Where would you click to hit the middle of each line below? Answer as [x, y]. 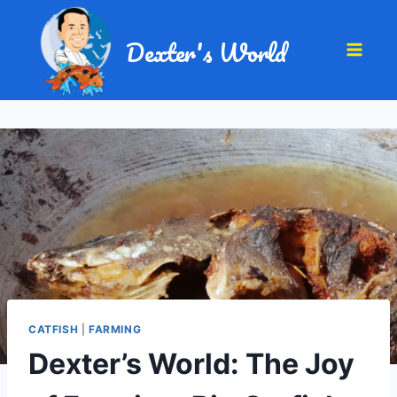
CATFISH [54, 330]
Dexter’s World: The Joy [191, 364]
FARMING [115, 330]
